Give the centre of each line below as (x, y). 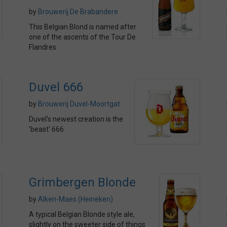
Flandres (43, 47)
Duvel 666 (56, 87)
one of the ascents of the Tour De (82, 37)
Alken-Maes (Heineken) (75, 199)
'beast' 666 (46, 129)
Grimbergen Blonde (82, 182)
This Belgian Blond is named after (83, 27)
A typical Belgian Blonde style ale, (82, 214)
